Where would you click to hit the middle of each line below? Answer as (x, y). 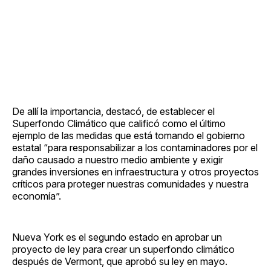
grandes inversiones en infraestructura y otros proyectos (135, 171)
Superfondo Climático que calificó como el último (119, 123)
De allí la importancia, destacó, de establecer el (113, 111)
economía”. (37, 196)
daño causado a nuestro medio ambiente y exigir (118, 159)
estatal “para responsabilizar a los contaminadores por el (135, 147)
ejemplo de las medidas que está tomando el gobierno (129, 135)
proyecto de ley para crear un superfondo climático (123, 249)
